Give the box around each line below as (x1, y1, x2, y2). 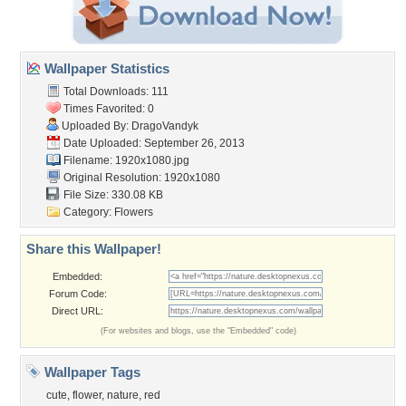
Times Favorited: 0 (61, 102, 154, 115)
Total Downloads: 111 (61, 85, 169, 98)
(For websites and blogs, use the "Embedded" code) (101, 326, 296, 335)
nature (107, 389, 139, 401)
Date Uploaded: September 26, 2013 (61, 137, 245, 150)
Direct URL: (52, 305, 103, 316)
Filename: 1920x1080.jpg (61, 154, 189, 167)
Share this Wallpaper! (26, 241, 161, 256)
